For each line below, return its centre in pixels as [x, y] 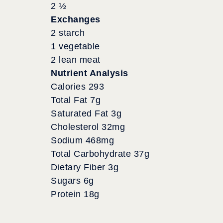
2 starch [68, 33]
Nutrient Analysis [90, 73]
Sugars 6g [72, 180]
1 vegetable [75, 46]
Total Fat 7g [76, 100]
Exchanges [76, 19]
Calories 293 [77, 86]
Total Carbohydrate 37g [100, 154]
